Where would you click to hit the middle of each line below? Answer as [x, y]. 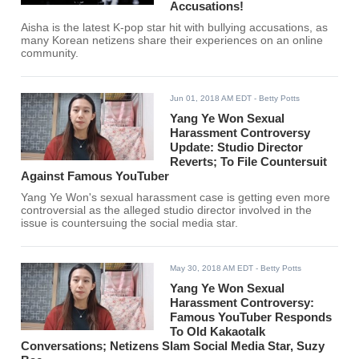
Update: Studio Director [237, 147]
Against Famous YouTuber [95, 176]
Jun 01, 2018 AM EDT [211, 99]
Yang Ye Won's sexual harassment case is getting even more [176, 198]
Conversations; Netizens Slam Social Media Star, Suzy [173, 346]
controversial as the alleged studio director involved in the [167, 211]
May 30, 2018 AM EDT [212, 268]
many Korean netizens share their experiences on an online [172, 41]
